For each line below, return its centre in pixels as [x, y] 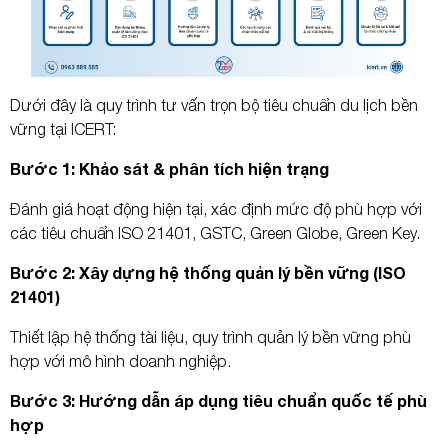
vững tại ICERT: [63, 128]
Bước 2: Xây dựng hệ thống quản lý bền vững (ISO [208, 272]
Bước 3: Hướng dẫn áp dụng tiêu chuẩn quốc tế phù [218, 400]
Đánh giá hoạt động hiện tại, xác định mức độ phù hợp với [216, 208]
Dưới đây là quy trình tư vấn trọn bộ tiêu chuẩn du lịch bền [214, 104]
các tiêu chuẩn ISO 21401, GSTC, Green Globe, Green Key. [215, 232]
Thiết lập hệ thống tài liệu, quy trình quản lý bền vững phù [210, 336]
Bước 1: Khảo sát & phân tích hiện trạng [169, 168]
